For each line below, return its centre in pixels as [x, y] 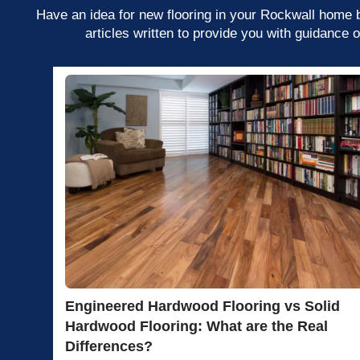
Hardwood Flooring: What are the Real [196, 327]
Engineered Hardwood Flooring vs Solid [202, 307]
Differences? [108, 347]
